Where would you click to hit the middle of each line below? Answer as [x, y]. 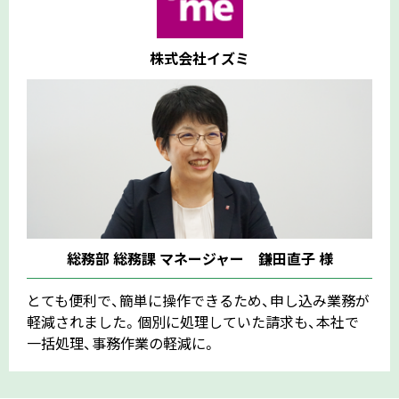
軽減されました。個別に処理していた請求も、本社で [193, 321]
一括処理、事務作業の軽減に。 [122, 342]
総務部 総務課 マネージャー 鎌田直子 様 [199, 258]
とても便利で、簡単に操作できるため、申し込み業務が [198, 300]
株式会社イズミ [199, 58]
